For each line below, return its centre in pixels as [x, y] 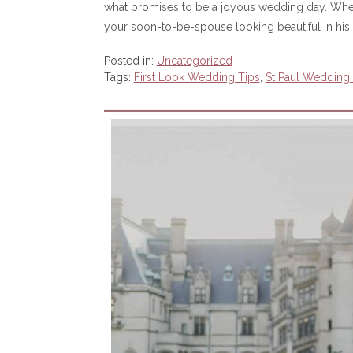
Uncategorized [194, 61]
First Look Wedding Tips [197, 78]
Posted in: [130, 61]
